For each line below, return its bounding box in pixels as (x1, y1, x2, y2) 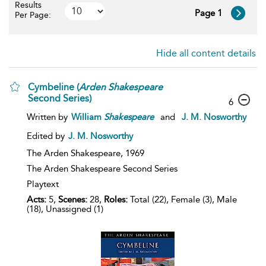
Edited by (27, 131, 67, 141)
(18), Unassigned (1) (27, 204, 103, 214)
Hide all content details (156, 47, 256, 59)
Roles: (104, 194, 128, 205)
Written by (27, 112, 70, 122)
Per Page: (15, 10, 51, 20)
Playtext (27, 179, 59, 189)
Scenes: (58, 194, 87, 205)
